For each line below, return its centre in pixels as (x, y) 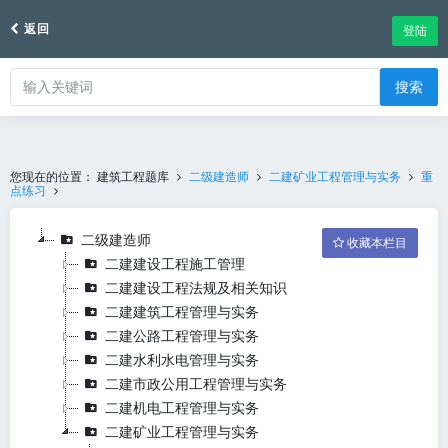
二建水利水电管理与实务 (182, 360)
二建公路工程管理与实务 (182, 336)
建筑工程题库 (133, 177)
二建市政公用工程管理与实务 (196, 384)
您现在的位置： (53, 177)
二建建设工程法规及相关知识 (196, 288)
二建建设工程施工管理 (175, 264)
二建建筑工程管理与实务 (182, 312)
